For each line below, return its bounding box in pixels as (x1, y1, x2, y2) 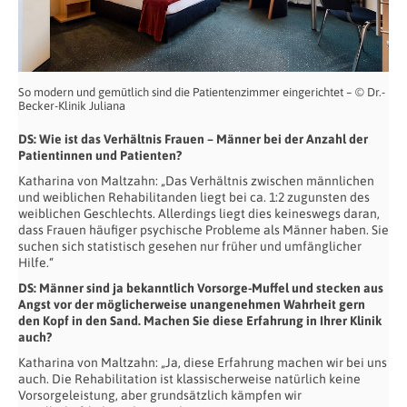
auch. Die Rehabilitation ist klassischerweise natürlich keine (18, 372, 361, 387)
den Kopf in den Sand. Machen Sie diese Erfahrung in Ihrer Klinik (18, 313, 382, 329)
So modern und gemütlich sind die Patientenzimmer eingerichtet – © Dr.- (18, 85, 385, 100)
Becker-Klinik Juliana (18, 99, 125, 114)
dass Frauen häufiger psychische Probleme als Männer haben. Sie (18, 223, 389, 238)
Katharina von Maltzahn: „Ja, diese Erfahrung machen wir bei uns (18, 355, 387, 371)
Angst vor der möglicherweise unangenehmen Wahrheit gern (18, 297, 365, 313)
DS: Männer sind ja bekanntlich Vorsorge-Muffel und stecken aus (18, 281, 383, 296)
